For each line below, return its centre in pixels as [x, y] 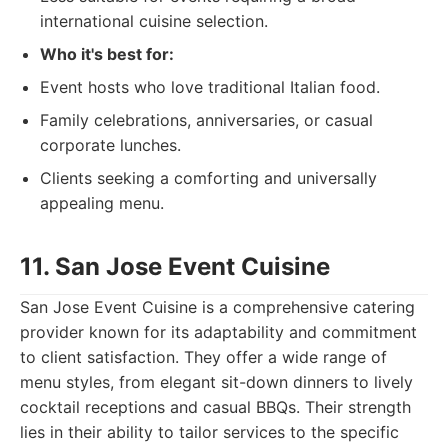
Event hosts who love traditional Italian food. [210, 87]
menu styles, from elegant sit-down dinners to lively [216, 382]
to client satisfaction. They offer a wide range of [203, 357]
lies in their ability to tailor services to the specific [209, 432]
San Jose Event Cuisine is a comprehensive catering [217, 307]
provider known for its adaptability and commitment [218, 332]
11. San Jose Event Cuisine [175, 266]
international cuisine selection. [154, 21]
